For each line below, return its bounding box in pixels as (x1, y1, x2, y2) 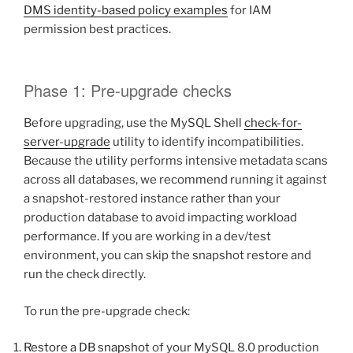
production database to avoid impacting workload (24, 210, 297, 225)
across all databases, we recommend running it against (24, 173, 327, 188)
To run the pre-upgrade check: (24, 303, 190, 318)
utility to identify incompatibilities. (110, 135, 303, 150)
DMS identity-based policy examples (24, 2, 228, 17)
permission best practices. (24, 21, 171, 36)
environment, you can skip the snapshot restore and (24, 248, 311, 263)
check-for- (244, 116, 302, 131)
